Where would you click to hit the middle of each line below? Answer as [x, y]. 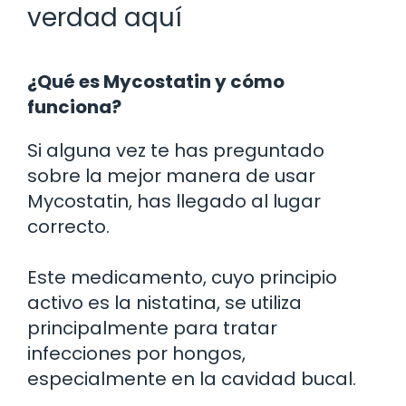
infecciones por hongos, [136, 353]
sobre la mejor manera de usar [171, 175]
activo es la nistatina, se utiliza [164, 302]
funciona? [74, 106]
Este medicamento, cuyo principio [182, 277]
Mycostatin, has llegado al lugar [174, 201]
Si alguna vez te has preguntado [176, 150]
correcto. [68, 226]
